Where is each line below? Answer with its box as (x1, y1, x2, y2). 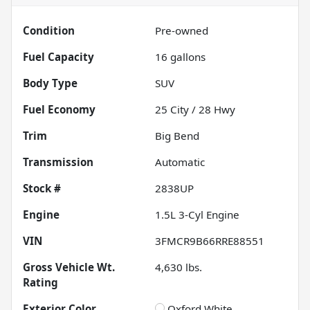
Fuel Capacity (23, 50, 94, 64)
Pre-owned (155, 24, 208, 38)
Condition (23, 24, 75, 38)
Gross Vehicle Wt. (23, 260, 115, 275)
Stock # (23, 181, 61, 196)
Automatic (155, 155, 205, 170)
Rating (23, 275, 58, 290)
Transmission (23, 155, 93, 170)
